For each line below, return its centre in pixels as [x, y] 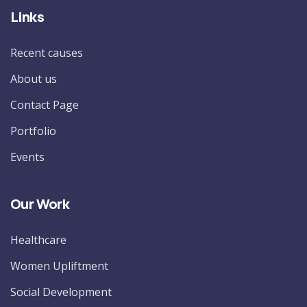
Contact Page [45, 105]
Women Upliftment [59, 266]
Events [27, 157]
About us [34, 78]
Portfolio [33, 131]
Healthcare [38, 240]
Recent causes [47, 52]
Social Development [61, 292]
